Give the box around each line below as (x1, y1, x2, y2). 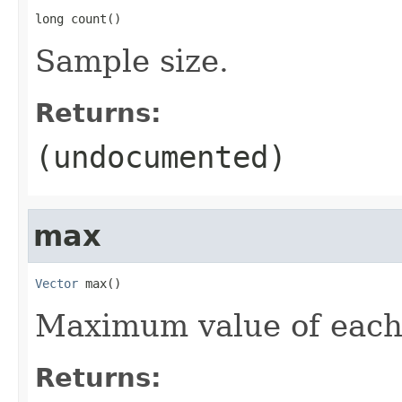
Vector (35, 275, 78, 291)
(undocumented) (35, 138, 286, 175)
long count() (35, 11, 121, 26)
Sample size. (35, 42, 229, 79)
